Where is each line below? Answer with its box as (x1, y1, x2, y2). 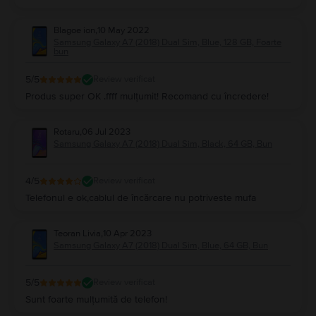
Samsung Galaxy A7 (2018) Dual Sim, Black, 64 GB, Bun (54, 138, 272, 150)
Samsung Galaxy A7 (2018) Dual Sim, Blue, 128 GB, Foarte (54, 36, 281, 48)
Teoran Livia (54, 227, 101, 239)
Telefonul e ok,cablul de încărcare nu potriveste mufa (25, 191, 256, 204)
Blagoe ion (54, 24, 95, 36)
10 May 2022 (97, 24, 150, 36)
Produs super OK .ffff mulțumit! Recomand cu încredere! (25, 90, 269, 102)
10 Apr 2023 (103, 227, 152, 239)
